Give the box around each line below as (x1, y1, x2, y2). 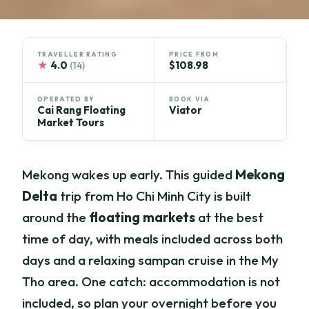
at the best (195, 209, 264, 226)
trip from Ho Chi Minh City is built (57, 188, 252, 205)
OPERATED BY (37, 95, 95, 103)
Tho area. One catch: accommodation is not (22, 273, 281, 290)
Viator (169, 103, 202, 117)
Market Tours (37, 116, 105, 130)
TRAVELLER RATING (37, 50, 117, 58)
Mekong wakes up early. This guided (22, 166, 236, 183)
